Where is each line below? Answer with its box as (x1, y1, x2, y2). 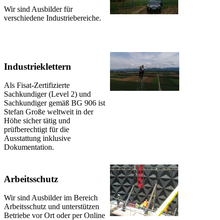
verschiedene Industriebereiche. (4, 14, 101, 23)
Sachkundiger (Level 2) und (4, 90, 91, 99)
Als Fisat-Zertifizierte (4, 81, 70, 90)
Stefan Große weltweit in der (4, 108, 93, 116)
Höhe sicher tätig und (4, 116, 70, 125)
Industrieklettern (4, 61, 71, 72)
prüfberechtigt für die (4, 125, 69, 134)
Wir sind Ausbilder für (4, 5, 73, 14)
